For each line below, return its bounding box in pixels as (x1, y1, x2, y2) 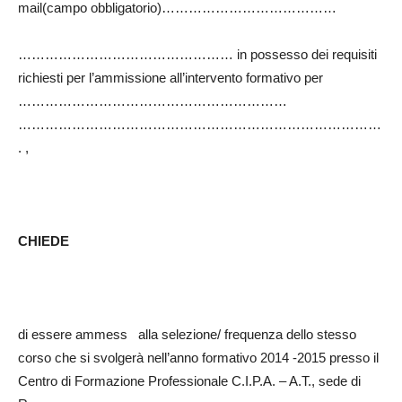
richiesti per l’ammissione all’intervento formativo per (18, 70, 323, 86)
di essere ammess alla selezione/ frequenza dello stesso (18, 327, 356, 343)
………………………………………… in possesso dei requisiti (18, 47, 377, 63)
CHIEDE (18, 233, 69, 249)
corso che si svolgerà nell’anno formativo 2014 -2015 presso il (18, 350, 379, 366)
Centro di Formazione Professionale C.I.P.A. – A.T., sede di (18, 373, 361, 389)
